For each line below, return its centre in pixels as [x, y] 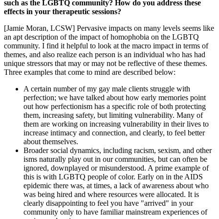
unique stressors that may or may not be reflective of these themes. [106, 64]
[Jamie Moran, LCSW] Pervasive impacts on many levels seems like [109, 28]
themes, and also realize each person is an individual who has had [105, 55]
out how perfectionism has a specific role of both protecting [115, 107]
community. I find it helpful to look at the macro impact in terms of [106, 46]
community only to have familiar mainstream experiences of [115, 212]
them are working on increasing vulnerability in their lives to [116, 124]
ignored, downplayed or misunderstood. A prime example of [116, 168]
